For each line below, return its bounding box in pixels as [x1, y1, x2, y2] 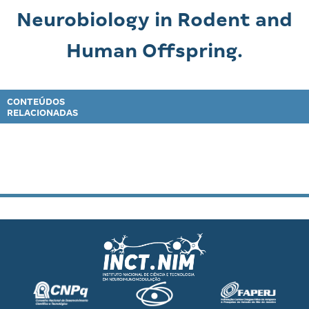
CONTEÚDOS [7, 97, 65, 108]
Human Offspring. [66, 40, 243, 62]
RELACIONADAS [7, 108, 78, 119]
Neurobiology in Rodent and [17, 9, 292, 31]
